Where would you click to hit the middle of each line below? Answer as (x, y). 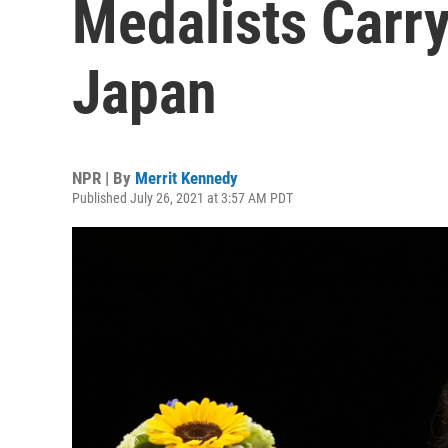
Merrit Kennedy (186, 178)
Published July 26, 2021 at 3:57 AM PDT (182, 198)
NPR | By (103, 178)
